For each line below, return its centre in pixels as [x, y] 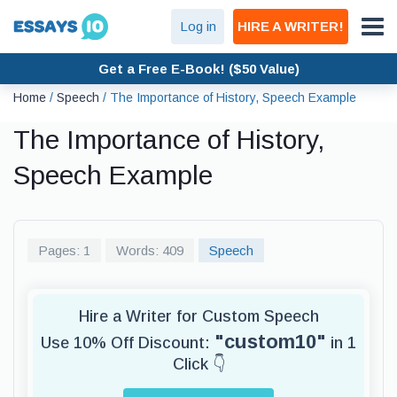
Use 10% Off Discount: [128, 343]
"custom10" [270, 342]
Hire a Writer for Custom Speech [198, 316]
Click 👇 [198, 364]
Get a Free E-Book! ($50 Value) [198, 68]
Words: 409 [150, 250]
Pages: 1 [64, 250]
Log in [198, 26]
